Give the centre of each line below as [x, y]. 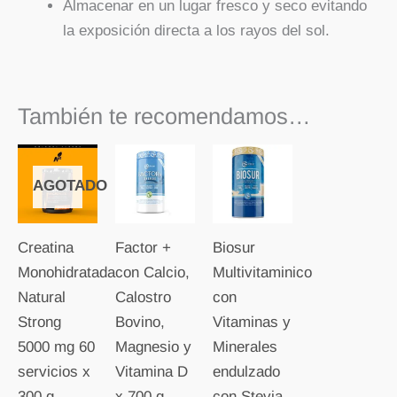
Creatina [46, 248]
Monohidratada [66, 273]
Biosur [234, 248]
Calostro [143, 298]
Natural [42, 298]
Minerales [245, 347]
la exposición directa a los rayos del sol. [196, 30]
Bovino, [140, 323]
